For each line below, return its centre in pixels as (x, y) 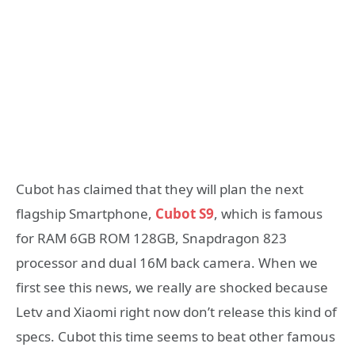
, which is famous (268, 214)
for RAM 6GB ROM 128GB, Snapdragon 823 (151, 239)
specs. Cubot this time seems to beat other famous (176, 337)
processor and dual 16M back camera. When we (167, 263)
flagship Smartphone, (84, 214)
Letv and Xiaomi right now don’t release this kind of (176, 312)
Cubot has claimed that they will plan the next (160, 189)
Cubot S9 (183, 214)
